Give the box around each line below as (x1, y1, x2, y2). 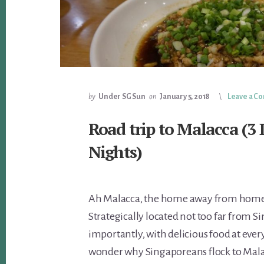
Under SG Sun (98, 92, 146, 101)
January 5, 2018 (160, 92, 210, 101)
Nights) (88, 140, 142, 163)
